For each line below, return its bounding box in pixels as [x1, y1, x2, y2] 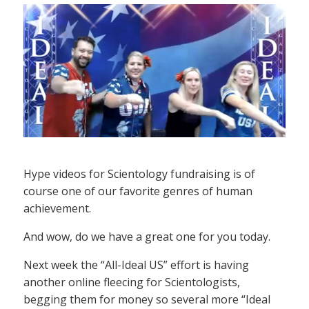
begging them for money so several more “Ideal [23, 292, 270, 308]
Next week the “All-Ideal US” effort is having [23, 257, 249, 273]
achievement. [23, 201, 91, 217]
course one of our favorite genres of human [23, 183, 252, 199]
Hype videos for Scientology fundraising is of [23, 166, 255, 182]
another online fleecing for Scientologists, [23, 275, 240, 290]
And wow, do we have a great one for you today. [23, 229, 270, 245]
